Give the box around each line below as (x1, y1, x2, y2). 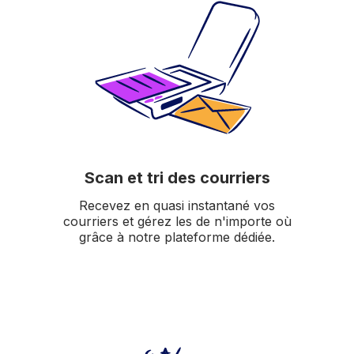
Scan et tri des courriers (84, 168, 270, 187)
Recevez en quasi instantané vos (79, 197, 275, 213)
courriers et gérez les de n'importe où (62, 213, 292, 229)
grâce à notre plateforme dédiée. (79, 228, 275, 245)
